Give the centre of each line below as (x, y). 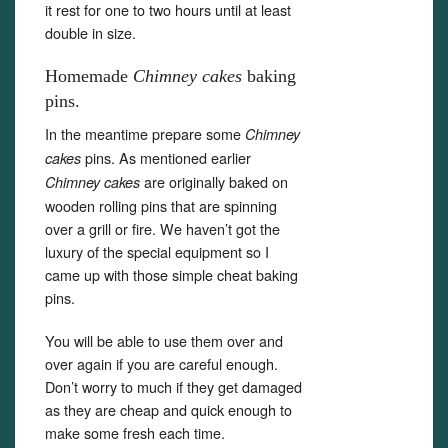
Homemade (89, 76)
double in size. (90, 32)
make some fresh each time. (135, 432)
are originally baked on (214, 181)
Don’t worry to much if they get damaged (173, 386)
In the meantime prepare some (145, 133)
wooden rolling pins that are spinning (161, 205)
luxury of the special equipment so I (157, 251)
